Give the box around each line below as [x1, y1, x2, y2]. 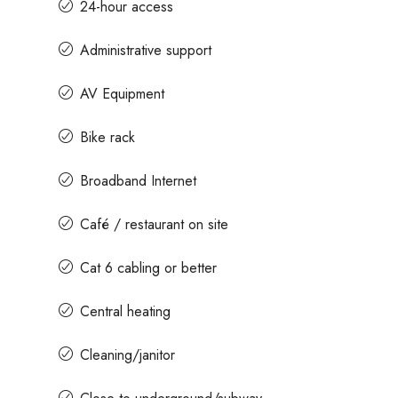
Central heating [80, 300, 171, 322]
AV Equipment [80, 83, 164, 104]
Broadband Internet [80, 170, 196, 191]
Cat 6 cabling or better [80, 257, 217, 278]
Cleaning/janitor [80, 344, 175, 365]
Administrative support [80, 39, 211, 60]
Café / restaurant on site [80, 213, 228, 235]
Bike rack [80, 126, 135, 147]
